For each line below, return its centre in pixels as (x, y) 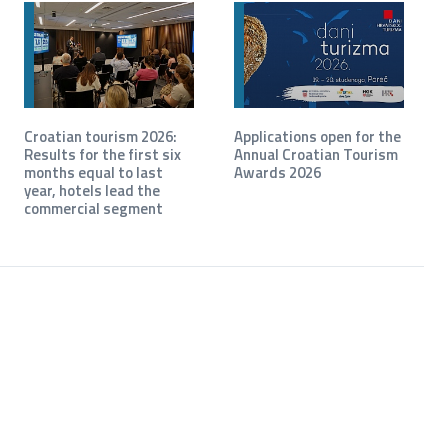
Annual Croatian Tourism (315, 154)
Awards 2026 (277, 172)
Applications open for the (317, 136)
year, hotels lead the (91, 190)
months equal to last (93, 172)
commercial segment (93, 208)
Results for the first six (102, 154)
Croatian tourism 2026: (100, 136)
